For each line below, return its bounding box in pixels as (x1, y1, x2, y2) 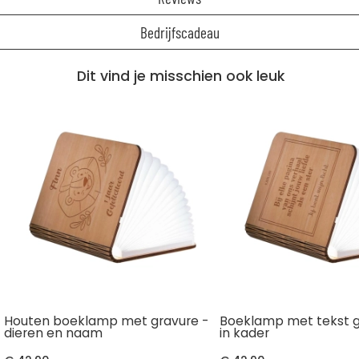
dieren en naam (4, 324, 103, 341)
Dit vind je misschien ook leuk (77, 67, 285, 87)
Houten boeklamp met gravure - (4, 312, 209, 329)
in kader (220, 324, 270, 341)
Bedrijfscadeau (139, 22, 220, 42)
